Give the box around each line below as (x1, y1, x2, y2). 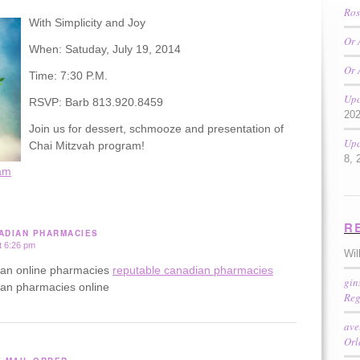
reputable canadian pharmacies (112, 264, 273, 277)
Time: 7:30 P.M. (29, 68, 108, 82)
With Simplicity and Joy (29, 16, 145, 29)
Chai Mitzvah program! (29, 138, 145, 152)
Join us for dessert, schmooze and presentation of (29, 121, 284, 135)
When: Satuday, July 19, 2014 (29, 42, 181, 55)
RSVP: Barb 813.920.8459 (29, 95, 163, 108)
